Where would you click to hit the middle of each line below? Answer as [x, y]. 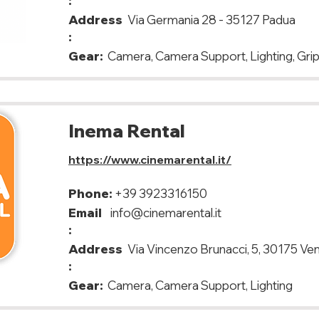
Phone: [90, 193]
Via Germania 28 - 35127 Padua [211, 20]
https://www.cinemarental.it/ [150, 159]
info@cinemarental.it [166, 213]
